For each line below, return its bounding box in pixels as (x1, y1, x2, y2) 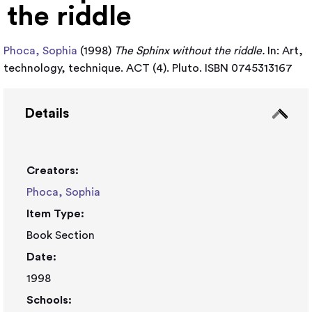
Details (24, 107, 69, 120)
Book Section (26, 230, 95, 241)
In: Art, (265, 45, 303, 56)
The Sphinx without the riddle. (114, 45, 265, 56)
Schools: (26, 295, 72, 306)
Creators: (26, 165, 79, 176)
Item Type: (26, 208, 84, 219)
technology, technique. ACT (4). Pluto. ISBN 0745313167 (3, 63, 292, 74)
